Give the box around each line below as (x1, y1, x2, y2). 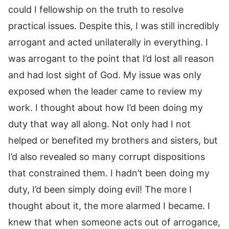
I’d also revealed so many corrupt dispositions (8, 151, 205, 162)
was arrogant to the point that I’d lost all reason (8, 53, 214, 64)
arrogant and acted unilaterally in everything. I (8, 36, 208, 48)
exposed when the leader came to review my (8, 85, 202, 97)
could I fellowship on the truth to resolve (8, 4, 184, 15)
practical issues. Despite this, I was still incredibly (8, 20, 219, 31)
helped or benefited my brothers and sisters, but (8, 134, 218, 146)
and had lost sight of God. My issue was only (8, 69, 201, 80)
